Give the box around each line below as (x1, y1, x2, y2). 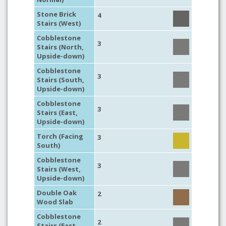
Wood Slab (37, 197, 73, 206)
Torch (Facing (37, 132, 83, 141)
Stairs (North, (37, 42, 84, 51)
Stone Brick (37, 10, 76, 19)
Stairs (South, (37, 75, 84, 84)
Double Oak (37, 188, 77, 197)
